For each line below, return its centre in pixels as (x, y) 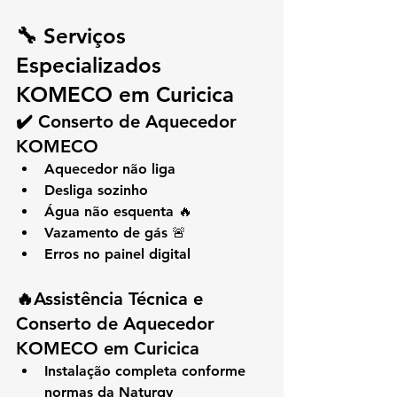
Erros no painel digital (117, 254)
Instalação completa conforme (147, 371)
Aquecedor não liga (110, 169)
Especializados (92, 66)
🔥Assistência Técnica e (112, 299)
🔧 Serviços (74, 36)
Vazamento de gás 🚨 (115, 233)
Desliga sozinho (96, 191)
